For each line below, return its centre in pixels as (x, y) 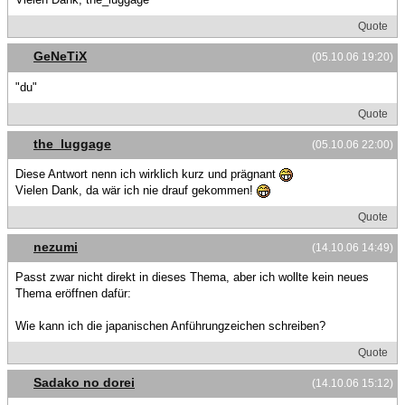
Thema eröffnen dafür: (73, 294)
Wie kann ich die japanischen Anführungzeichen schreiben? (170, 326)
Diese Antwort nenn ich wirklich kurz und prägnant (147, 174)
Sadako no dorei (84, 383)
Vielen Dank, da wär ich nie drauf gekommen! (136, 190)
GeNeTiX (60, 57)
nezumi (56, 246)
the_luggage (72, 143)
